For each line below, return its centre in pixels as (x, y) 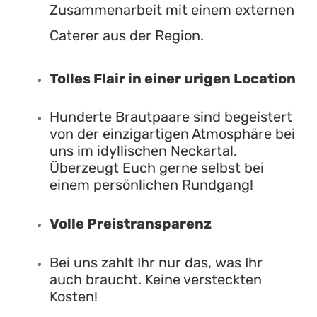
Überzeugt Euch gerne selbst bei (156, 168)
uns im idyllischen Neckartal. (143, 151)
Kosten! (73, 296)
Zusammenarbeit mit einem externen (172, 10)
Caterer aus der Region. (126, 36)
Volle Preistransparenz (130, 223)
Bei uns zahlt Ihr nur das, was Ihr (156, 262)
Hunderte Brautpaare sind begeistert (171, 117)
